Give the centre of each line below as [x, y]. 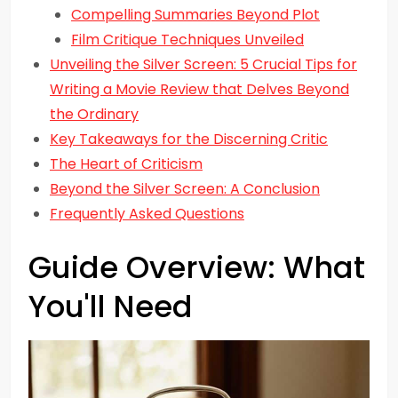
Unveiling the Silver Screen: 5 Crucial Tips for [203, 64]
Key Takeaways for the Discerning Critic [189, 139]
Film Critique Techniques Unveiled [187, 40]
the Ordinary [94, 114]
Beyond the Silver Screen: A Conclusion [185, 189]
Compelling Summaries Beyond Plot [195, 15]
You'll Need [111, 306]
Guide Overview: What [197, 267]
